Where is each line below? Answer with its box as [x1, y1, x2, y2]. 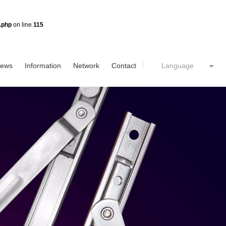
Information [25, 62, 62, 70]
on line [12, 21, 33, 28]
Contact [111, 62, 137, 70]
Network [73, 62, 100, 70]
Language [161, 62, 194, 70]
